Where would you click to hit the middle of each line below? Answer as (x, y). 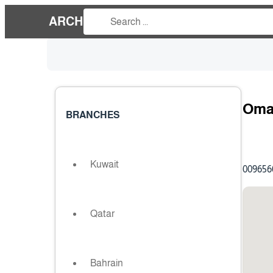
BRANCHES (93, 115)
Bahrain (107, 263)
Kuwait (105, 164)
